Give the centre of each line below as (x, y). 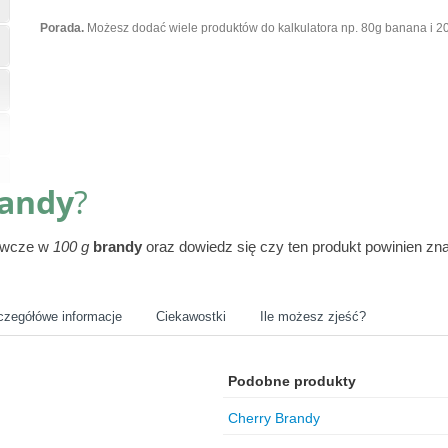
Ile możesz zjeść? (313, 316)
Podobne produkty (291, 381)
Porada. (62, 28)
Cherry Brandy (273, 418)
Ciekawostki (191, 316)
